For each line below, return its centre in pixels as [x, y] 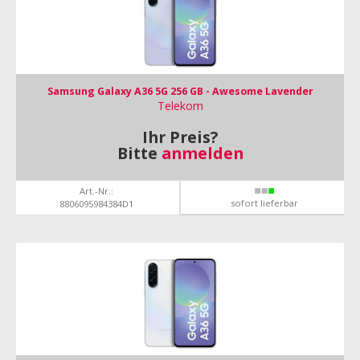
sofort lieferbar [264, 203]
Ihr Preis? [180, 137]
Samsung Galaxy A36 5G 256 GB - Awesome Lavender [180, 91]
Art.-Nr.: [96, 191]
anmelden [202, 153]
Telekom [180, 106]
